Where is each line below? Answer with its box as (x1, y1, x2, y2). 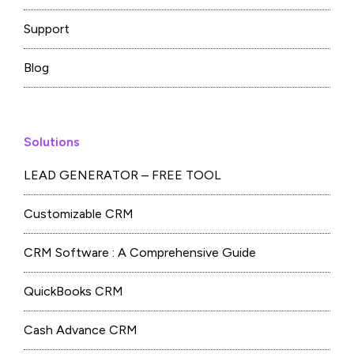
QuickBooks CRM (24, 284, 123, 299)
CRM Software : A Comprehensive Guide (24, 245, 256, 261)
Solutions (24, 134, 80, 150)
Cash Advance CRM (24, 322, 137, 338)
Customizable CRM (24, 206, 134, 222)
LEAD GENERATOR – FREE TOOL (24, 168, 221, 183)
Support (24, 21, 70, 37)
